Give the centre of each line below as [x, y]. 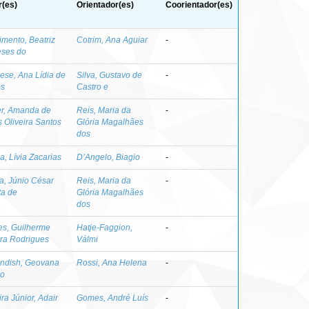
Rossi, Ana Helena [112, 262]
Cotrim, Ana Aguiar [112, 40]
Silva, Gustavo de [109, 75]
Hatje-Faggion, [104, 227]
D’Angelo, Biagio [108, 157]
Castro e [92, 87]
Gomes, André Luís [112, 298]
